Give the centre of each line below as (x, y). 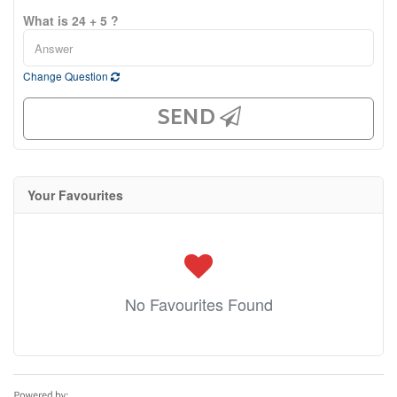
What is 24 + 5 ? (71, 20)
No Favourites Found (198, 304)
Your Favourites (75, 195)
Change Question (67, 76)
